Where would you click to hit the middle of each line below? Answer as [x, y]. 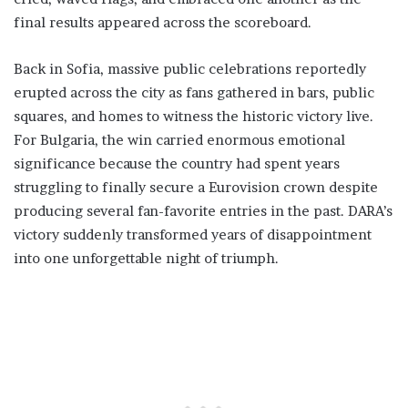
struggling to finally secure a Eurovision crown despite [196, 188]
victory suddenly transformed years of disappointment [193, 235]
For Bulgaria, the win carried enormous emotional [179, 140]
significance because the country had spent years [177, 164]
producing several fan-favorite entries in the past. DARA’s [203, 211]
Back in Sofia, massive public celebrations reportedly [190, 69]
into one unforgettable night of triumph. [146, 259]
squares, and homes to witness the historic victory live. [194, 117]
